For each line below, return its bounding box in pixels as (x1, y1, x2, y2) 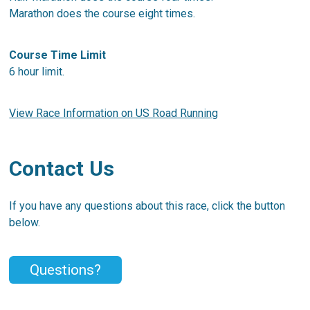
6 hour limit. (9, 64, 68, 78)
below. (9, 215, 41, 229)
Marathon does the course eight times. (9, 6, 196, 20)
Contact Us (9, 156, 115, 181)
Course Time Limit (9, 48, 107, 62)
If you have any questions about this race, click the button (9, 199, 286, 212)
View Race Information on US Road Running (9, 106, 219, 120)
